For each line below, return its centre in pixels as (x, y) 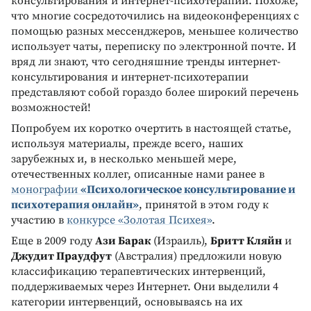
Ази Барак (123, 241)
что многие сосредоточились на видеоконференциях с (155, 16)
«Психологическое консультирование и (188, 189)
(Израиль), (180, 241)
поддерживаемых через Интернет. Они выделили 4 (145, 286)
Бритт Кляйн (246, 241)
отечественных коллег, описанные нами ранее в (138, 174)
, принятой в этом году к (204, 204)
